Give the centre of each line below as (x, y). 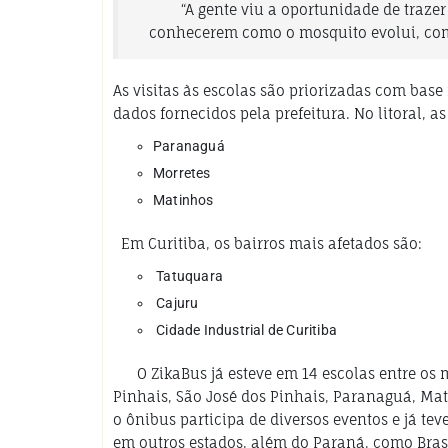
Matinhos (183, 199)
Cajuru (176, 302)
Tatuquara (188, 275)
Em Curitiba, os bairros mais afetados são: (267, 243)
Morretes (182, 172)
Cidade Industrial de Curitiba (245, 329)
